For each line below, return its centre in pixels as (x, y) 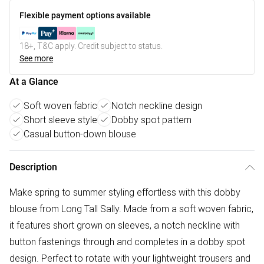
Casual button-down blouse (80, 134)
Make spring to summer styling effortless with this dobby (125, 192)
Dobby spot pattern (151, 120)
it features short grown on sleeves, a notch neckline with (125, 225)
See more (36, 59)
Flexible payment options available (85, 16)
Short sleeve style (60, 120)
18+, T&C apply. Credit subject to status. (91, 46)
